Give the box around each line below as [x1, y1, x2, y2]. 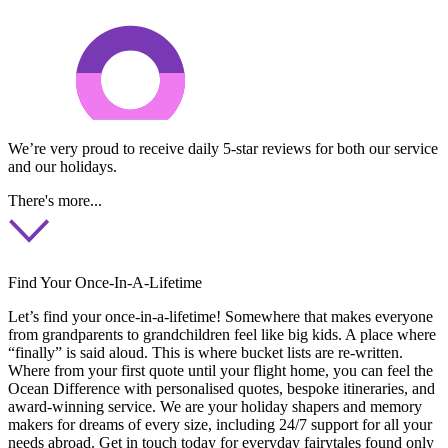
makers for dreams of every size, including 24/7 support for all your [8, 415, 432, 433]
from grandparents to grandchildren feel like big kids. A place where [8, 325, 436, 343]
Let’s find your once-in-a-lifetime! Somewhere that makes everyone [8, 307, 433, 325]
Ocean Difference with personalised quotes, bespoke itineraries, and [8, 379, 435, 397]
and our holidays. [8, 157, 117, 175]
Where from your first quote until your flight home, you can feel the [8, 361, 433, 379]
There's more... [8, 191, 102, 209]
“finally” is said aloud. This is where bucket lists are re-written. [8, 343, 403, 361]
